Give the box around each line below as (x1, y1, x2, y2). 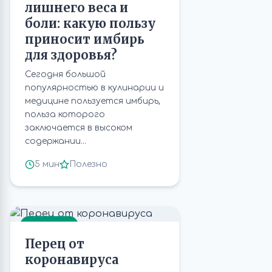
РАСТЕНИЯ (29, 221, 70, 229)
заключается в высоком (25, 123, 132, 132)
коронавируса (25, 252, 118, 267)
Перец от (25, 236, 84, 251)
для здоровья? (25, 47, 117, 63)
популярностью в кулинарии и (25, 83, 164, 92)
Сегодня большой (25, 70, 106, 79)
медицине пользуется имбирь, (25, 97, 160, 106)
